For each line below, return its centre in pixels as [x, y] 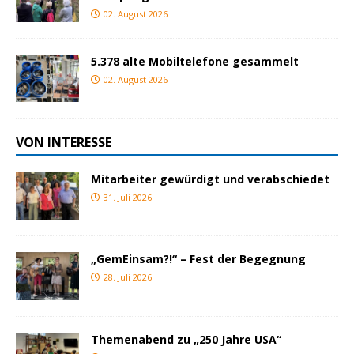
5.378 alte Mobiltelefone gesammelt [195, 62]
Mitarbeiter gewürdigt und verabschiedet [210, 179]
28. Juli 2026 [128, 277]
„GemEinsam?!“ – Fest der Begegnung [198, 259]
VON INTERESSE [64, 143]
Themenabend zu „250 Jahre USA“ [186, 339]
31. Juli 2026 [128, 198]
